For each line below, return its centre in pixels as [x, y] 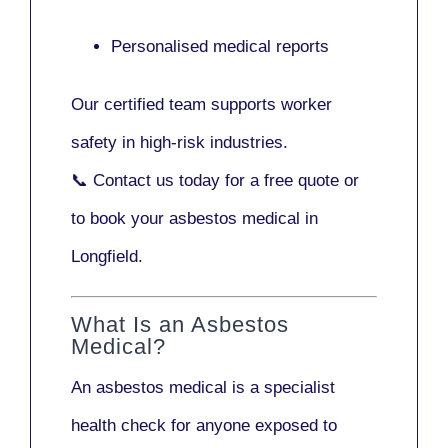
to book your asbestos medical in [194, 218]
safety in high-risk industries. [179, 142]
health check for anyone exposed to [204, 426]
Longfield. [107, 256]
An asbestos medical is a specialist [203, 388]
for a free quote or [289, 180]
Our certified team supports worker [201, 104]
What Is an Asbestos [180, 325]
